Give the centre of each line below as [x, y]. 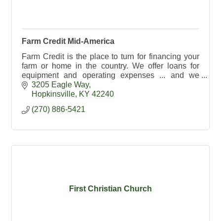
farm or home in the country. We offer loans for [110, 66]
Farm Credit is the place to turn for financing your [110, 56]
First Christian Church [110, 188]
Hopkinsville [53, 94]
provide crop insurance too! [69, 84]
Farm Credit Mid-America [68, 41]
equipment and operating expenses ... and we [110, 75]
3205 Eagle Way [60, 85]
